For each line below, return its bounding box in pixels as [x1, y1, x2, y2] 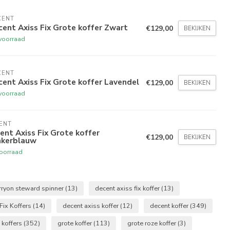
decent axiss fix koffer [94, 183, 161, 193]
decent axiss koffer [63, 201, 120, 210]
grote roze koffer [127, 218, 178, 227]
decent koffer [150, 201, 190, 210]
